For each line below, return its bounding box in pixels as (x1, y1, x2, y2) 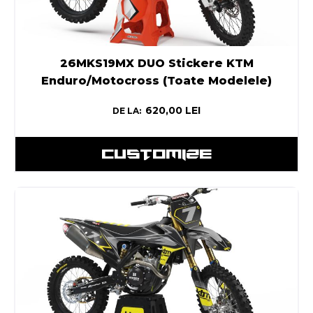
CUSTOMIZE (101, 145, 212, 162)
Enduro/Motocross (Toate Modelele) (41, 73, 272, 87)
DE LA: (112, 105, 141, 116)
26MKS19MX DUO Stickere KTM (59, 56, 254, 70)
